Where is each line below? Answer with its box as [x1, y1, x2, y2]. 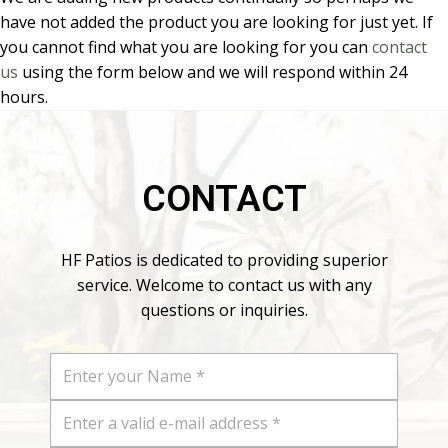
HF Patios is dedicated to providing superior [60, 248, 388, 271]
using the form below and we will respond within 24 [18, 60, 407, 83]
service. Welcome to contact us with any [76, 273, 372, 296]
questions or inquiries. [140, 298, 308, 321]
